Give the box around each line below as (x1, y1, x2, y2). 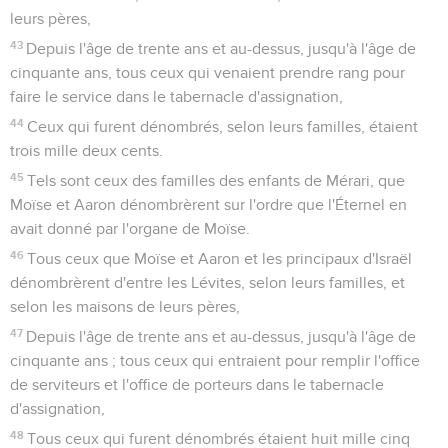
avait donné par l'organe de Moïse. (10, 220, 250, 237)
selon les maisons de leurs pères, (10, 298, 240, 315)
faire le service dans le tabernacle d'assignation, (10, 88, 343, 105)
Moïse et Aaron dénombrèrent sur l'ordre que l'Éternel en (10, 196, 407, 213)
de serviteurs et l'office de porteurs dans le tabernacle (10, 376, 384, 393)
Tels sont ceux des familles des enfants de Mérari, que (27, 172, 406, 189)
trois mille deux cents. (10, 142, 163, 159)
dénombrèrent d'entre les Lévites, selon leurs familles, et (10, 274, 405, 291)
